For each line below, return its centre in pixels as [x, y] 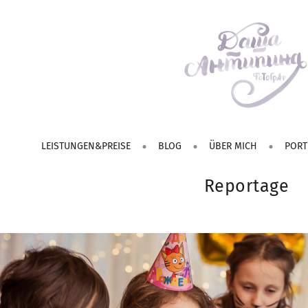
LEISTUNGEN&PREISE [86, 146]
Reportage [246, 186]
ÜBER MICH [233, 146]
